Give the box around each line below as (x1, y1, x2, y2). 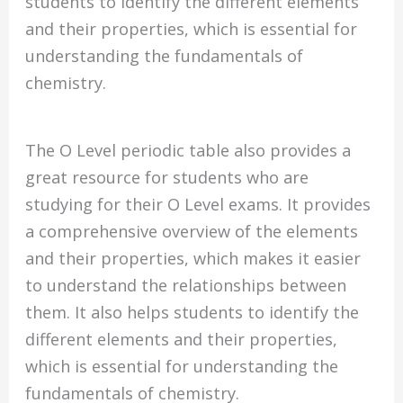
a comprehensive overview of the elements (25, 220, 359, 243)
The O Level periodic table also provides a (25, 139, 352, 162)
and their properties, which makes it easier (25, 247, 362, 270)
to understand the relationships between (25, 274, 347, 297)
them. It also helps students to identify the (25, 301, 360, 324)
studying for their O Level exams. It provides (25, 193, 372, 216)
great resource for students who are (25, 166, 309, 189)
